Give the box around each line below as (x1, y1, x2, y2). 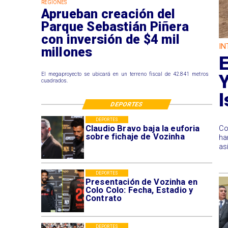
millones (41, 45, 93, 60)
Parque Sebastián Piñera (41, 19, 189, 35)
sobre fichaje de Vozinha (85, 132, 185, 141)
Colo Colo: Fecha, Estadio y (85, 185, 193, 195)
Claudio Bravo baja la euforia (85, 124, 200, 133)
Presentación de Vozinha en (85, 177, 197, 187)
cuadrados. (41, 77, 68, 83)
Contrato (85, 193, 122, 203)
